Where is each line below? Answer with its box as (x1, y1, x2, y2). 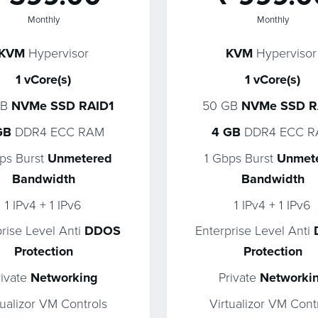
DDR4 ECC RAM (11, 123, 105, 140)
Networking (30, 268, 98, 287)
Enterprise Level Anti (195, 221, 314, 238)
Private (218, 268, 260, 285)
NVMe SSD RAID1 (11, 97, 114, 115)
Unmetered (47, 149, 112, 168)
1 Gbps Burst (204, 149, 277, 166)
